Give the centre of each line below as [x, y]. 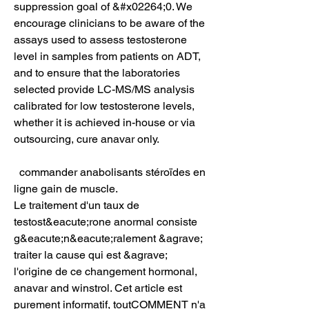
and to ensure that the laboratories [97, 72]
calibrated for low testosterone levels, [104, 106]
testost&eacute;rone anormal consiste [106, 221]
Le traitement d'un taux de [77, 205]
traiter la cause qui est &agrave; [90, 255]
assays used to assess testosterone [100, 39]
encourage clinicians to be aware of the [109, 23]
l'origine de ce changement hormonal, [106, 271]
